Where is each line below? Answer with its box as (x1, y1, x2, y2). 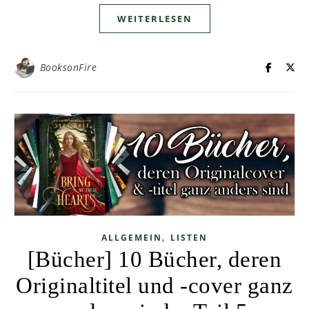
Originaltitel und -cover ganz (16, 273, 293, 299)
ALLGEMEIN (101, 232, 162, 244)
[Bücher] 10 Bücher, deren (27, 247, 282, 272)
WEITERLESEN (117, 12, 192, 26)
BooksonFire (39, 61, 97, 74)
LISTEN (170, 232, 208, 244)
